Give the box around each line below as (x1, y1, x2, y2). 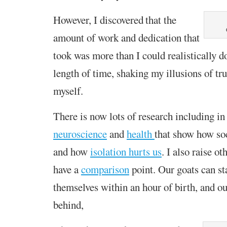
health (126, 126, 155, 141)
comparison (81, 162, 129, 176)
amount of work (53, 30, 121, 45)
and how (53, 144, 90, 159)
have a (53, 162, 81, 176)
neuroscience (53, 126, 107, 141)
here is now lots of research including (59, 108, 217, 123)
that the (145, 12, 176, 27)
